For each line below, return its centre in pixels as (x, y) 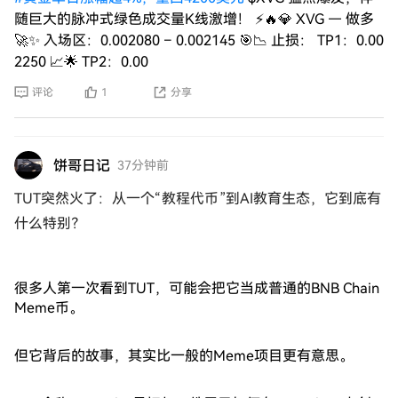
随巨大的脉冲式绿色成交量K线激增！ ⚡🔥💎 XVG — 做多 (194, 19)
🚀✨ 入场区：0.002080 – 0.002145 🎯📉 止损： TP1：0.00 (199, 40)
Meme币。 (49, 308)
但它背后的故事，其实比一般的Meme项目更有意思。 (184, 356)
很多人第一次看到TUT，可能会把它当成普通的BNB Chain (197, 288)
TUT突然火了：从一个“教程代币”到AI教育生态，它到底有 (198, 199)
